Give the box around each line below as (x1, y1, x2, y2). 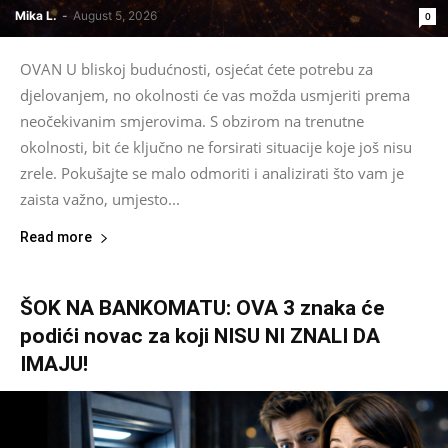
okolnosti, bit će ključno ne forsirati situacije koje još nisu (20, 137, 412, 158)
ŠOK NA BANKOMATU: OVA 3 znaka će (20, 296, 384, 321)
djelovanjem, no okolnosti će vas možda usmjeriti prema (20, 85, 410, 106)
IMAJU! (20, 352, 88, 377)
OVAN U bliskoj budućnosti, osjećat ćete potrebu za (20, 59, 373, 80)
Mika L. (15, 8, 57, 24)
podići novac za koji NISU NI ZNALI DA (20, 324, 380, 349)
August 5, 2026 (73, 8, 157, 24)
